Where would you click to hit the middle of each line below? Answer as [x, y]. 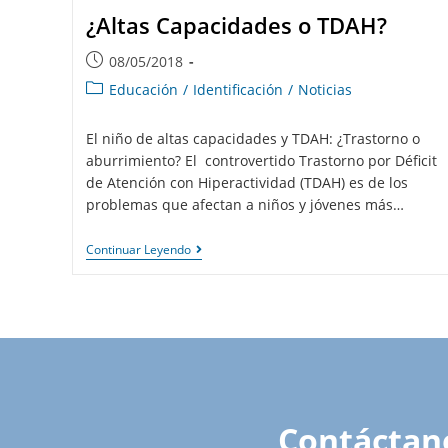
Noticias [324, 89]
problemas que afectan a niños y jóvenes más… [244, 204]
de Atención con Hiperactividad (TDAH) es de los [246, 182]
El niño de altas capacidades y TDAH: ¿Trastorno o [252, 138]
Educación [143, 89]
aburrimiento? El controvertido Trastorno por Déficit [261, 160]
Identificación [237, 89]
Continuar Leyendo [138, 249]
